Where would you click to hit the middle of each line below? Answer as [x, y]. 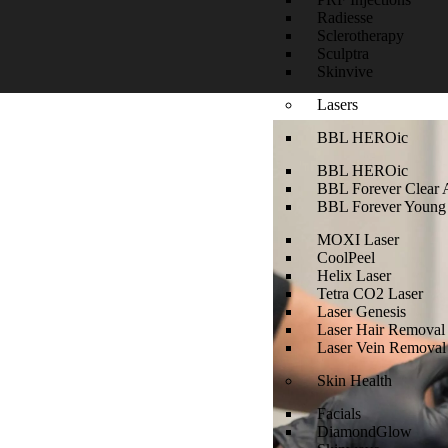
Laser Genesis [362, 311]
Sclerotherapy [361, 35]
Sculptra [343, 53]
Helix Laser [354, 275]
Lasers [338, 104]
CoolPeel [346, 257]
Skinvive [345, 71]
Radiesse [345, 17]
